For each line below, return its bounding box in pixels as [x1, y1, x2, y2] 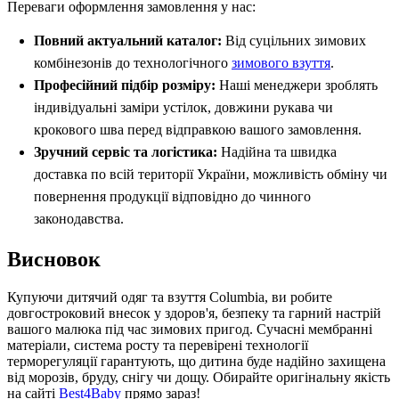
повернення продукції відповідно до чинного [34, 189, 311, 205]
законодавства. [34, 211, 124, 227]
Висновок [7, 247, 101, 271]
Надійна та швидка [217, 144, 337, 160]
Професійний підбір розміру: [34, 77, 216, 94]
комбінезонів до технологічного [34, 55, 232, 71]
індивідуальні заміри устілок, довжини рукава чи [34, 100, 333, 116]
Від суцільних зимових [222, 33, 366, 49]
